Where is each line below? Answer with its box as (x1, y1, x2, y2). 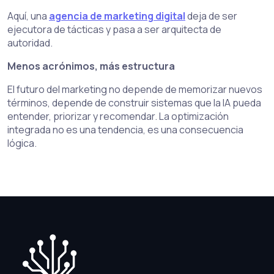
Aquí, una (7, 9, 49, 23)
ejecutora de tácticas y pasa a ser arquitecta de (7, 23, 221, 36)
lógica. (7, 136, 37, 150)
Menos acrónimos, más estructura (7, 59, 175, 73)
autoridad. (7, 36, 53, 50)
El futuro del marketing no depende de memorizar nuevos (7, 83, 262, 96)
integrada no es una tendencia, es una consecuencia (7, 123, 243, 136)
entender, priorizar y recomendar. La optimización (7, 109, 229, 123)
